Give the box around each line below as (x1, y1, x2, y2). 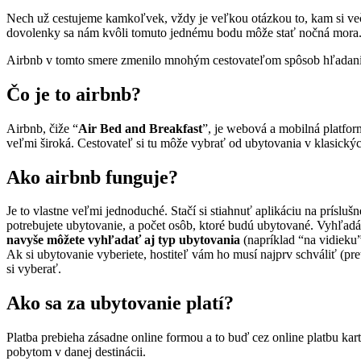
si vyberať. (6, 262, 61, 276)
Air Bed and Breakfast (78, 121, 202, 135)
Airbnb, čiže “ (6, 121, 78, 135)
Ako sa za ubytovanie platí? (6, 293, 234, 314)
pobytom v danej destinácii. (6, 345, 146, 359)
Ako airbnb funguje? (6, 166, 178, 188)
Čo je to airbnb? (6, 83, 141, 105)
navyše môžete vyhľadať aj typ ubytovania (6, 233, 240, 247)
